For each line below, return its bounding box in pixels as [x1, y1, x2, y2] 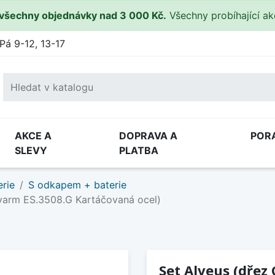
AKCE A [15, 130, 52, 142]
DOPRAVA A [118, 130, 177, 142]
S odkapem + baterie [28, 179, 126, 191]
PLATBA [118, 144, 158, 157]
